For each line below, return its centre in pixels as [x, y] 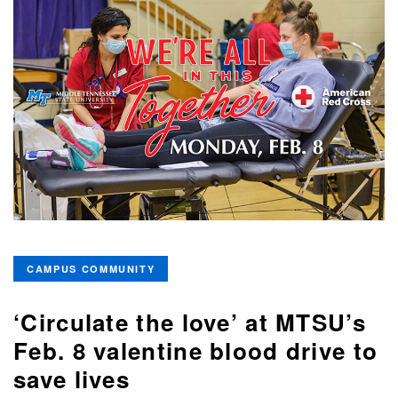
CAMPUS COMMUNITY [91, 269]
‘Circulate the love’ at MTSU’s [190, 322]
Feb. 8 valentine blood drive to [196, 351]
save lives [72, 379]
